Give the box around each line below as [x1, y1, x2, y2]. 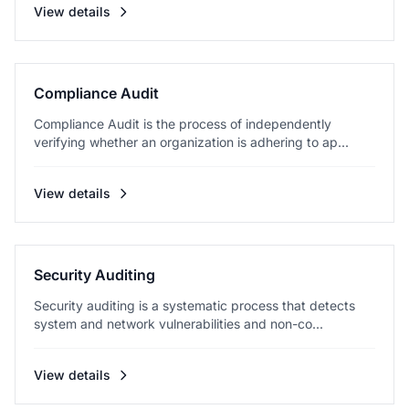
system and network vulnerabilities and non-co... [34, 316, 323, 331]
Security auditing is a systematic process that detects [34, 298, 355, 313]
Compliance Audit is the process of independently [34, 116, 331, 131]
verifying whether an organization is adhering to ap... [34, 134, 349, 150]
